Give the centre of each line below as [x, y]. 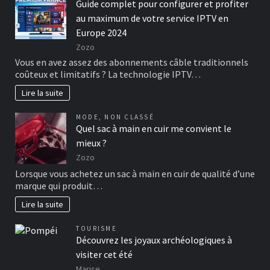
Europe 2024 [101, 32]
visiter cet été [104, 255]
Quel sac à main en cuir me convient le [154, 128]
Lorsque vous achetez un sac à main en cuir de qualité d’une [135, 174]
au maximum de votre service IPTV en [152, 18]
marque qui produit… [59, 186]
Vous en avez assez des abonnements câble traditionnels [132, 62]
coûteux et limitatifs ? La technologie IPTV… [108, 74]
